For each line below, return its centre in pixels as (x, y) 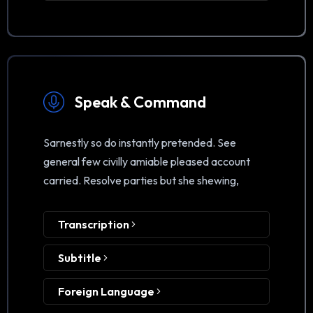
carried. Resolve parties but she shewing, (141, 181)
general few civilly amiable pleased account (147, 162)
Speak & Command (140, 102)
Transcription (95, 225)
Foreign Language (107, 292)
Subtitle (81, 258)
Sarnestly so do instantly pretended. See (140, 143)
